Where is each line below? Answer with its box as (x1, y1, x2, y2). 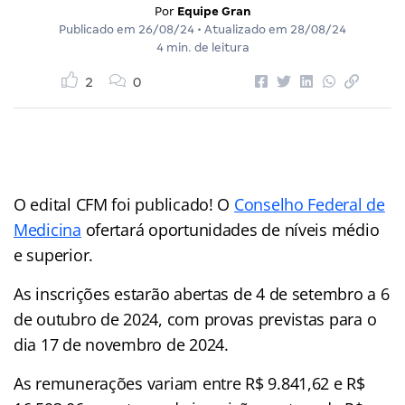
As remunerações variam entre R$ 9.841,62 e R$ (14, 372, 365, 394)
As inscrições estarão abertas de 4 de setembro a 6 (14, 282, 390, 305)
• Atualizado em (194, 22, 290, 36)
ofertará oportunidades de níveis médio (80, 218, 380, 240)
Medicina (14, 218, 81, 240)
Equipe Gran (176, 4, 251, 18)
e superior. (14, 243, 94, 266)
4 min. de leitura (155, 40, 250, 54)
